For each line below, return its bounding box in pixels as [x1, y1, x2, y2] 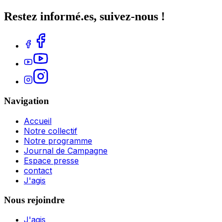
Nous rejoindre [4, 194, 64, 205]
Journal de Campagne [24, 145, 108, 156]
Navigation [4, 96, 49, 107]
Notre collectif [24, 125, 77, 136]
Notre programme [24, 135, 92, 146]
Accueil [24, 115, 52, 126]
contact [24, 165, 52, 175]
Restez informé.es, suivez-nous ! [4, 9, 165, 23]
